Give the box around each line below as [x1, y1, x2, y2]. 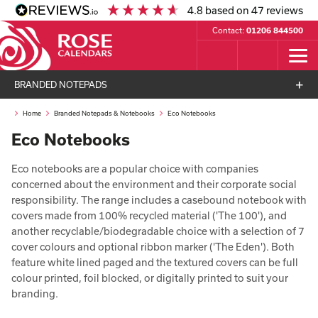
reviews [264, 4, 304, 16]
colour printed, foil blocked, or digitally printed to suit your [11, 272, 288, 284]
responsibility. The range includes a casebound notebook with [11, 194, 307, 206]
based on [205, 4, 252, 16]
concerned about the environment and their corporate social [11, 178, 297, 190]
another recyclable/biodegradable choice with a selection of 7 [11, 225, 305, 237]
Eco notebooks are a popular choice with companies [11, 163, 258, 175]
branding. [11, 287, 58, 300]
